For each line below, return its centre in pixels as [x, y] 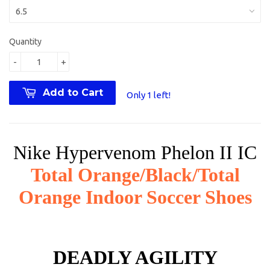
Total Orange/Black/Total [135, 174]
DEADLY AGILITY [135, 257]
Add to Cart [73, 92]
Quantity [25, 41]
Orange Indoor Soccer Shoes [135, 197]
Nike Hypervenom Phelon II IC [135, 152]
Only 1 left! [149, 95]
